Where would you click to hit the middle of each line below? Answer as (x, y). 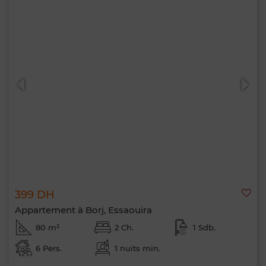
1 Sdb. (205, 227)
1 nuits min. (137, 248)
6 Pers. (49, 248)
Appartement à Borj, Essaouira (83, 210)
